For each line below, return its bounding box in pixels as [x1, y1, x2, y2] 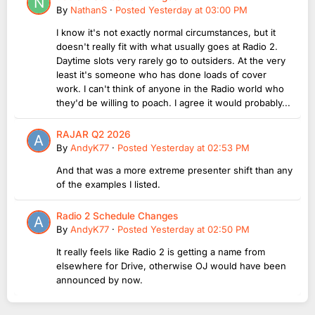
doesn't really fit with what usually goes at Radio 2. [56, 40, 278, 52]
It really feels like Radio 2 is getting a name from [56, 245, 265, 257]
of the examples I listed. [56, 178, 160, 190]
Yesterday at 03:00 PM [148, 4, 247, 15]
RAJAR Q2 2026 [56, 128, 131, 140]
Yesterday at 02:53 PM [150, 141, 250, 153]
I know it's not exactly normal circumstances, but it [56, 26, 276, 38]
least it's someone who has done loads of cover [56, 68, 266, 80]
